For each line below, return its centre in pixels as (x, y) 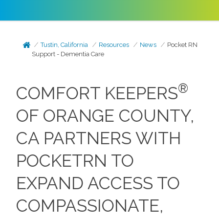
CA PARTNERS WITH (99, 138)
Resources (114, 45)
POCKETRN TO (75, 161)
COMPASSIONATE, (89, 206)
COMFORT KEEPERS (97, 93)
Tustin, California (65, 45)
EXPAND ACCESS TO (98, 183)
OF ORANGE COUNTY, (105, 116)
